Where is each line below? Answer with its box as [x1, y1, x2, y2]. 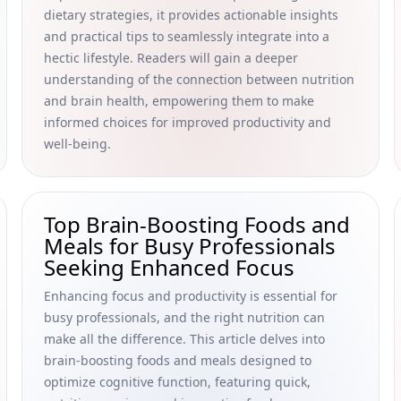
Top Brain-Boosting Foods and [44, 209, 350, 239]
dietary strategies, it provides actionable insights [44, 6, 338, 23]
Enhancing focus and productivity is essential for [44, 287, 337, 304]
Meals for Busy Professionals [44, 231, 336, 260]
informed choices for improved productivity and [44, 114, 331, 131]
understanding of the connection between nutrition [44, 71, 354, 88]
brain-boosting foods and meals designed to [44, 352, 311, 369]
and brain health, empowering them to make [44, 92, 314, 109]
